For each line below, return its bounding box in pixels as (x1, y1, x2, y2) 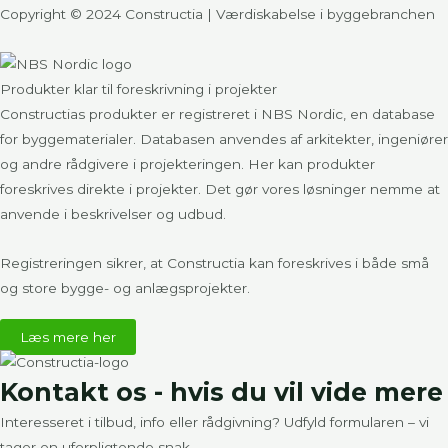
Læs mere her (20, 328, 116, 345)
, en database (343, 105, 435, 122)
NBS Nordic (261, 105, 343, 122)
